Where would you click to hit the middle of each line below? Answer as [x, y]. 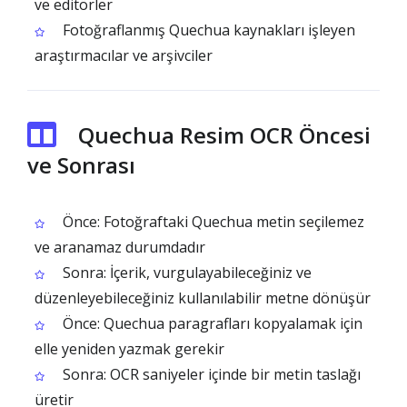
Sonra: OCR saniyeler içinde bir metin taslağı [210, 374]
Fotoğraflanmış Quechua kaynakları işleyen [207, 30]
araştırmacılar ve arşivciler [124, 55]
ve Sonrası [81, 165]
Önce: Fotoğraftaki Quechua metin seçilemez [212, 222]
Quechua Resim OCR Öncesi [224, 135]
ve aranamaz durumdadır [120, 247]
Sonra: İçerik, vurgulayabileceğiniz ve [185, 273]
